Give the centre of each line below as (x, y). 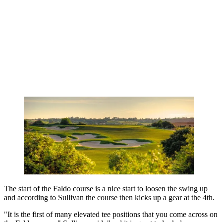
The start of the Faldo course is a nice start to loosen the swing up (106, 188)
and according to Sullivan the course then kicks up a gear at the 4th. (109, 197)
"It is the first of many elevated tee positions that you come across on (111, 214)
